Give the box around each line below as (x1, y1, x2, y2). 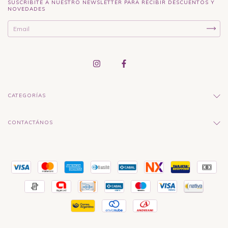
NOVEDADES (8, 5, 45, 12)
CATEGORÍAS (8, 92, 46, 99)
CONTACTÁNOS (8, 119, 53, 126)
